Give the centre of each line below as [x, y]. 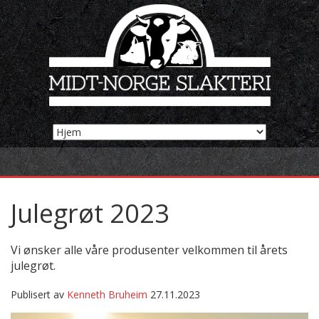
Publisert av [39, 294]
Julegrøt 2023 [90, 213]
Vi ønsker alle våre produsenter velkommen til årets [149, 250]
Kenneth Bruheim [107, 294]
